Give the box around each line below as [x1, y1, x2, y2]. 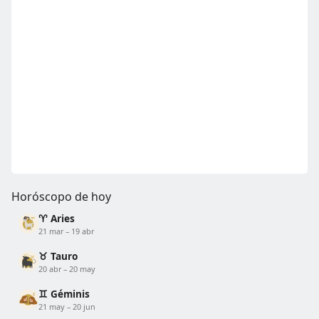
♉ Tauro [38, 249, 78, 263]
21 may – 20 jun [38, 300, 95, 312]
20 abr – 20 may [38, 263, 95, 274]
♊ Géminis [38, 286, 90, 300]
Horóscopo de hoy [11, 188, 111, 204]
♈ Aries [38, 211, 75, 225]
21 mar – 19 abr [38, 225, 94, 236]
